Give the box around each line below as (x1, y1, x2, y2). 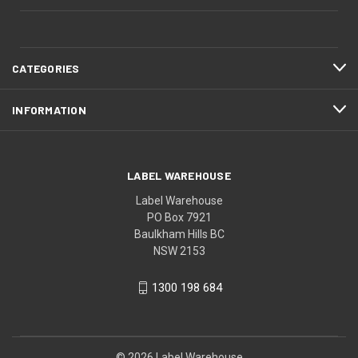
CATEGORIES (12, 61, 80, 75)
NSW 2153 (153, 244, 205, 257)
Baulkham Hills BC (133, 227, 225, 241)
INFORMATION (12, 102, 86, 117)
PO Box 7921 (146, 210, 212, 224)
